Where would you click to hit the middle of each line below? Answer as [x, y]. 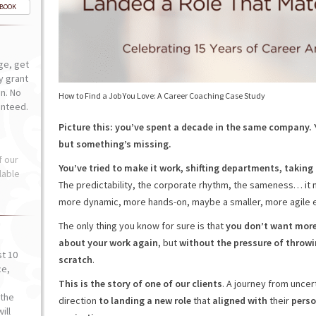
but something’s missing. [115, 144]
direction [78, 300]
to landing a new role [145, 300]
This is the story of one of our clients [140, 284]
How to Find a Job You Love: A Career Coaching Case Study [162, 96]
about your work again [108, 243]
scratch [75, 260]
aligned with [239, 300]
